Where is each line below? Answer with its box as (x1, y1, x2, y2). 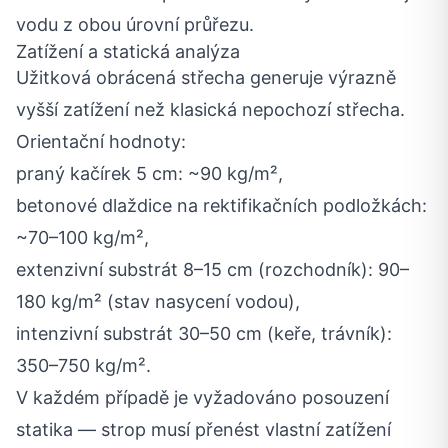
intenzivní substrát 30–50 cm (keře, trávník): (16, 323, 392, 344)
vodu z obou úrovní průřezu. (16, 14, 254, 35)
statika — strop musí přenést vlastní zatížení (16, 419, 391, 440)
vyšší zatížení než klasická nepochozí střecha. (16, 99, 405, 120)
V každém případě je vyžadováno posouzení (16, 387, 389, 408)
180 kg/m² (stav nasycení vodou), (16, 291, 300, 312)
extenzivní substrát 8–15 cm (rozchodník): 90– (16, 259, 409, 280)
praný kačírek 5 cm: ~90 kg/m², (16, 163, 283, 184)
